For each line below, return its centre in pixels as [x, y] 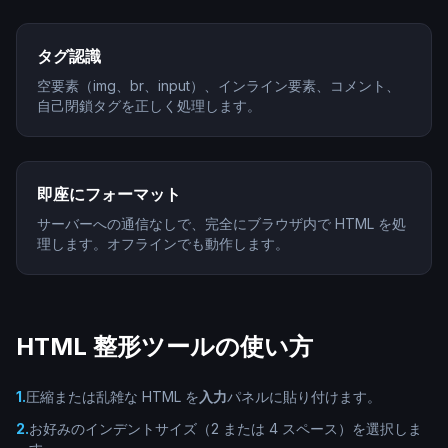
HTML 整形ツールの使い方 [164, 346]
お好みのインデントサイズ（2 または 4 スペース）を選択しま [225, 428]
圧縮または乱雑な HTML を [112, 396]
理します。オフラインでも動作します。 [163, 243]
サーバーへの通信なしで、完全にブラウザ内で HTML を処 [221, 223]
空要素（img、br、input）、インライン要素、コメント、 [218, 85]
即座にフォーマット [109, 194]
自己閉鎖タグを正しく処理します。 [149, 105]
